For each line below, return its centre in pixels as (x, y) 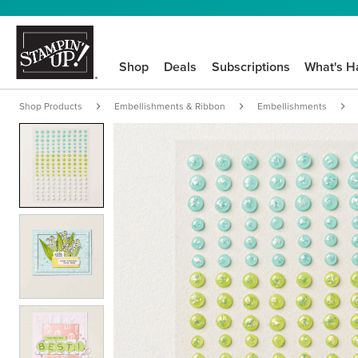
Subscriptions (251, 66)
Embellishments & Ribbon (170, 106)
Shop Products (51, 106)
